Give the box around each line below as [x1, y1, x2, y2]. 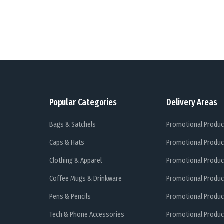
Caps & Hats [49, 138, 84, 147]
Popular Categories [49, 97, 117, 108]
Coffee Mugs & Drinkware [49, 174, 122, 183]
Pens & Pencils [49, 192, 91, 201]
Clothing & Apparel [49, 156, 102, 165]
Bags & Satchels [49, 120, 96, 129]
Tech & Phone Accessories [49, 210, 124, 219]
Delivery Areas [166, 97, 217, 108]
